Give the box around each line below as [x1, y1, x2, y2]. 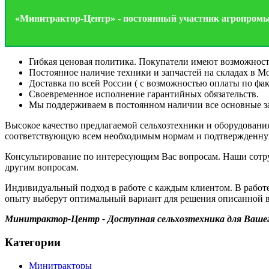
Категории [5, 236, 61, 249]
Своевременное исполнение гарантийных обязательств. [29, 89, 259, 100]
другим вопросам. [5, 162, 79, 173]
